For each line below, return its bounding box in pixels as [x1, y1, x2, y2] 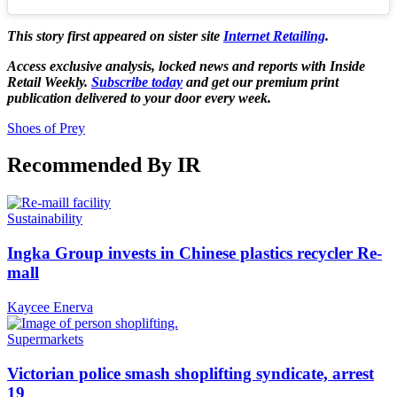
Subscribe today [91, 74, 183, 90]
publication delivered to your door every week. [7, 90, 271, 105]
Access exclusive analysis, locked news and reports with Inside [7, 58, 365, 74]
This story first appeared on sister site [7, 27, 223, 43]
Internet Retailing [223, 27, 325, 43]
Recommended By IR [7, 153, 200, 177]
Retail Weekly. [7, 74, 91, 90]
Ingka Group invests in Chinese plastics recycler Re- [7, 244, 382, 263]
